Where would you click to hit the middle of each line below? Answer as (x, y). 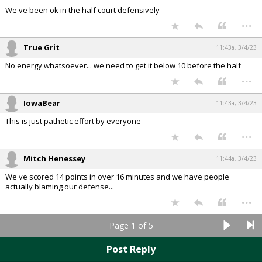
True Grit (42, 47)
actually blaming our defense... (60, 186)
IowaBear (42, 103)
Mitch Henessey (54, 158)
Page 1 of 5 (131, 225)
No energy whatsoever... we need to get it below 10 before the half (123, 65)
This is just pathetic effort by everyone (73, 121)
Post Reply (131, 249)
